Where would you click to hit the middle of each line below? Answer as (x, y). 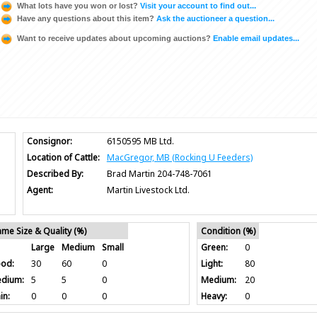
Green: (215, 247)
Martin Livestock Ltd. (148, 190)
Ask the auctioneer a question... (214, 19)
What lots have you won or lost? (77, 6)
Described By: (55, 173)
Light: (212, 263)
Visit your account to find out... (197, 6)
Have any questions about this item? (86, 19)
